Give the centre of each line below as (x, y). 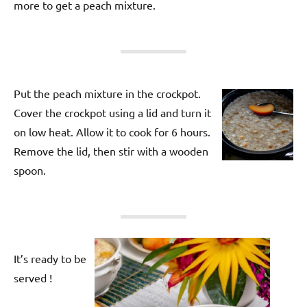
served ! (33, 278)
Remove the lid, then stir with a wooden (111, 151)
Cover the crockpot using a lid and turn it (112, 113)
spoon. (30, 170)
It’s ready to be (50, 259)
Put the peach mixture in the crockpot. (107, 94)
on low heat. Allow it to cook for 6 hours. (112, 132)
